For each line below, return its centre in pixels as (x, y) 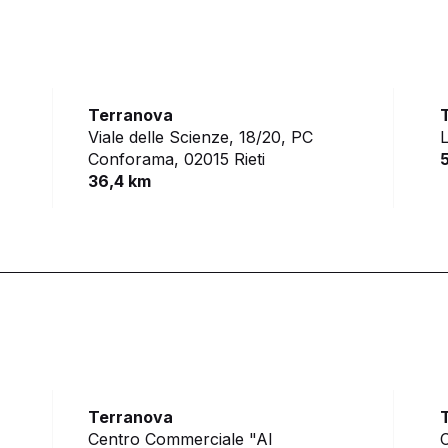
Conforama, (134, 159)
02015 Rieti (225, 159)
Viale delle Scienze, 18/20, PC (201, 137)
